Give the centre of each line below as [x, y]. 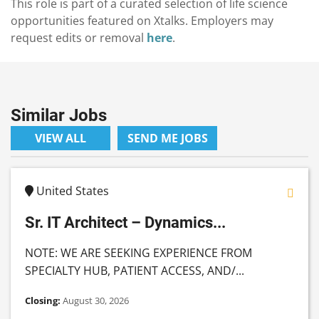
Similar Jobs [59, 116]
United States [71, 191]
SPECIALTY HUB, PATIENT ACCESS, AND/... [135, 271]
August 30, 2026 [96, 301]
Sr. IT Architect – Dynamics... [125, 223]
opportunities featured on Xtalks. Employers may [142, 21]
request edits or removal [79, 38]
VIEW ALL [61, 138]
